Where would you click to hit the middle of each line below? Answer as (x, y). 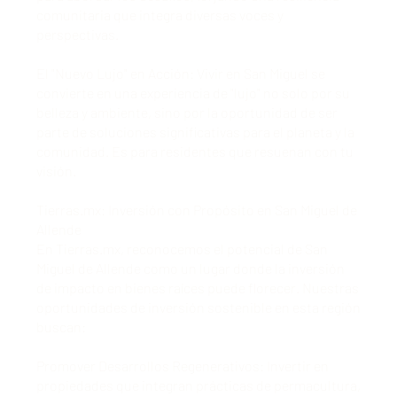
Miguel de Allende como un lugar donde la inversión (190, 268)
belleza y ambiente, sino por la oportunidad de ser (187, 112)
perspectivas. (77, 34)
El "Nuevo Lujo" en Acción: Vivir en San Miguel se (180, 73)
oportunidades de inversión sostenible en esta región (198, 307)
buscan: (61, 326)
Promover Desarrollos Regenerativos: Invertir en (182, 365)
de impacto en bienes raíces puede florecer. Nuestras (197, 287)
